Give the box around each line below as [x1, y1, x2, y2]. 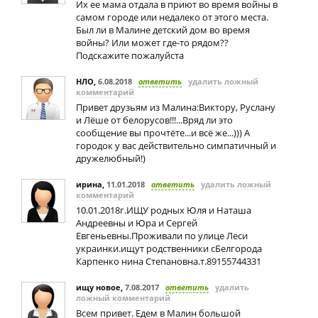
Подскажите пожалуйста [76, 49, 184, 62]
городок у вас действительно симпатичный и [76, 139, 276, 152]
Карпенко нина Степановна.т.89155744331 [76, 255, 261, 268]
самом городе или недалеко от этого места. [76, 11, 268, 23]
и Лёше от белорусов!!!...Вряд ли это [76, 114, 233, 126]
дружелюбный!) [76, 152, 146, 165]
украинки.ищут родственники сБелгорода [76, 242, 262, 255]
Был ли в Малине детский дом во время [76, 23, 250, 36]
